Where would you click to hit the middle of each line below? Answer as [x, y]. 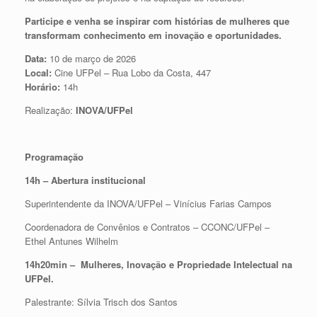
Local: [38, 72]
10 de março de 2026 [91, 58]
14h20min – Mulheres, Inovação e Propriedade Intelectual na [158, 264]
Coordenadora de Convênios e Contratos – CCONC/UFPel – [147, 226]
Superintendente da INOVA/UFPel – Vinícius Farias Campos [148, 203]
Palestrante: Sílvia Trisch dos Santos [101, 301]
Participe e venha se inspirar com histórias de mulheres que [157, 21]
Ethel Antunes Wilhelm [71, 241]
